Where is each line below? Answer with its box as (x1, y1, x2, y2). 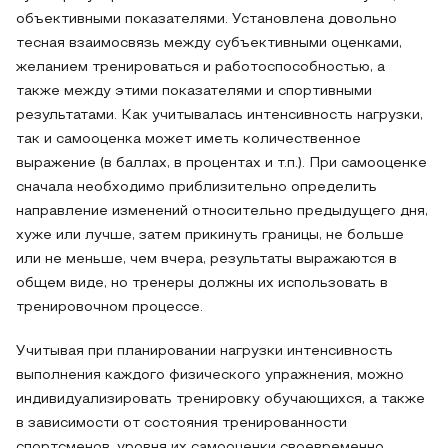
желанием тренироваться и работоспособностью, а (16, 61, 385, 74)
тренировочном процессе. (16, 301, 203, 314)
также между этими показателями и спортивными (16, 85, 372, 98)
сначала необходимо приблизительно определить (16, 181, 377, 194)
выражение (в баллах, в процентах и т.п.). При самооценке (16, 157, 427, 170)
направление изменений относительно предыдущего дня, (16, 205, 428, 218)
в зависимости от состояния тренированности (16, 417, 347, 430)
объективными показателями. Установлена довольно (16, 13, 397, 26)
